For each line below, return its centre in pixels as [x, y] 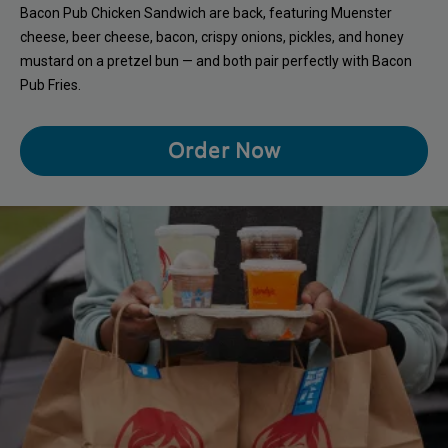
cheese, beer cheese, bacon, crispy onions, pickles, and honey [212, 36]
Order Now [224, 150]
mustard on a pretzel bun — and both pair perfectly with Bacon [216, 60]
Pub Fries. [50, 84]
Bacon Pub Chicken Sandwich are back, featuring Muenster [206, 12]
